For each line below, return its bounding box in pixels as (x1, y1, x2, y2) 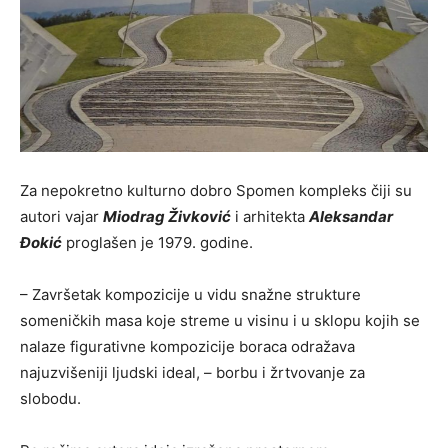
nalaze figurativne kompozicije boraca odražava (20, 336, 355, 356)
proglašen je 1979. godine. (62, 232, 253, 252)
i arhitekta (231, 206, 309, 226)
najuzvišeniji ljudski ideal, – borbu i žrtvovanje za (20, 362, 365, 382)
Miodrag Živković (103, 206, 231, 226)
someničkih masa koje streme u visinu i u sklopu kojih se (20, 310, 420, 330)
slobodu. (20, 388, 81, 408)
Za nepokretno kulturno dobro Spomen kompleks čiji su (20, 180, 412, 200)
